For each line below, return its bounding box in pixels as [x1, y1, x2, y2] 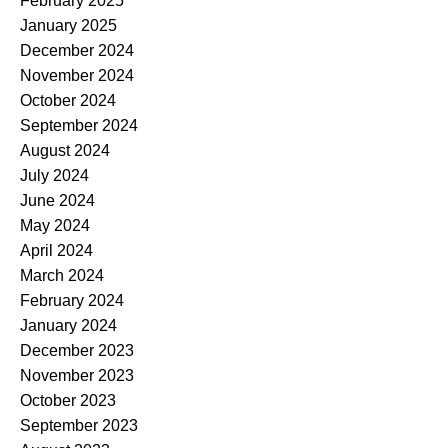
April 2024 [20, 241, 93, 259]
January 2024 [20, 316, 117, 334]
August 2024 [20, 141, 110, 159]
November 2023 [20, 366, 134, 384]
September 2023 [20, 416, 138, 434]
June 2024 [20, 191, 95, 209]
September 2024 [20, 116, 138, 134]
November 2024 [20, 66, 134, 84]
